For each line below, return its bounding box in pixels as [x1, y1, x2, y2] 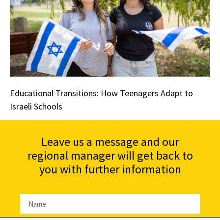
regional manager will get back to [27, 148, 193, 164]
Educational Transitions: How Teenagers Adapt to [10, 87, 193, 99]
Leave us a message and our [41, 134, 179, 150]
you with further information [39, 162, 181, 177]
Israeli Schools [10, 101, 62, 112]
